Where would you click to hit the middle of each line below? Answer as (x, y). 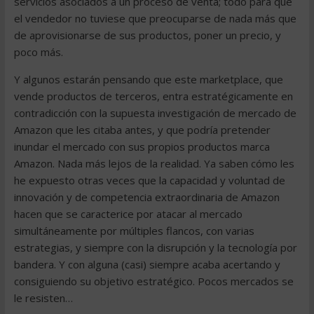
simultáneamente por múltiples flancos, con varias (134, 231)
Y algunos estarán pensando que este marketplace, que (148, 79)
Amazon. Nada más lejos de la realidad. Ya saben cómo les (154, 163)
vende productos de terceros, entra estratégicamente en (153, 96)
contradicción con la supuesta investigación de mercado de (155, 113)
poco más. (38, 52)
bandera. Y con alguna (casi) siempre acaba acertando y (147, 264)
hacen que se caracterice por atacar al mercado (128, 214)
